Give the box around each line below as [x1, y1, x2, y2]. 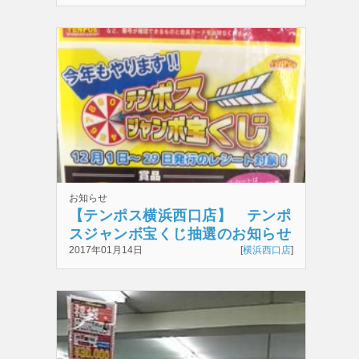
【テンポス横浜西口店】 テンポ [68, 208, 292, 224]
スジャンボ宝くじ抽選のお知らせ [68, 226, 292, 242]
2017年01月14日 [68, 244, 143, 256]
